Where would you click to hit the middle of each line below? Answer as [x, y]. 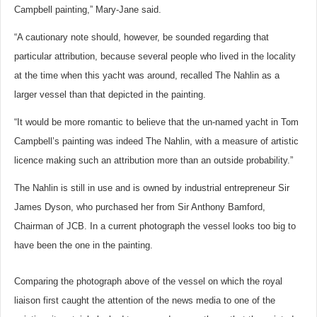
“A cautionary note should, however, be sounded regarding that [142, 37]
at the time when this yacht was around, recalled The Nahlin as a [147, 75]
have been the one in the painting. [83, 245]
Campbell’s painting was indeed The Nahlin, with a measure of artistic [156, 141]
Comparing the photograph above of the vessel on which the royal [148, 281]
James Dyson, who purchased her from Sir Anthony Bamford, [140, 207]
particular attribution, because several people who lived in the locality [155, 56]
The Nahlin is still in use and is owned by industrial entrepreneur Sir [152, 188]
